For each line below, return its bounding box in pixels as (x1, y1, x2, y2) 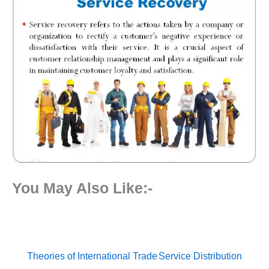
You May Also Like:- (12, 179, 153, 196)
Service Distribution (159, 250, 242, 261)
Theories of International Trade (27, 250, 157, 261)
